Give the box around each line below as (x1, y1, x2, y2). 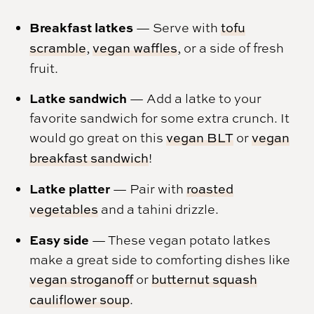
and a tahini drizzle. (98, 200, 219, 217)
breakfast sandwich (29, 149, 149, 167)
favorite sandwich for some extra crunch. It (29, 109, 290, 126)
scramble (29, 39, 87, 57)
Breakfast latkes (29, 18, 134, 36)
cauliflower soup (29, 290, 130, 308)
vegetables (29, 200, 99, 218)
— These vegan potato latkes (92, 231, 271, 248)
